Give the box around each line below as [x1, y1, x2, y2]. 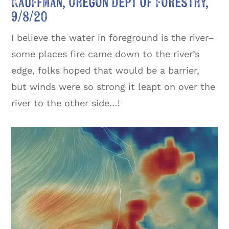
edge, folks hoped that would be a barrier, [11, 65, 200, 76]
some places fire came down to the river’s [11, 49, 200, 60]
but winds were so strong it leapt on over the [11, 81, 216, 93]
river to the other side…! [11, 98, 121, 109]
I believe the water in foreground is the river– [11, 32, 215, 43]
